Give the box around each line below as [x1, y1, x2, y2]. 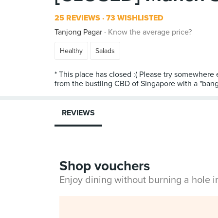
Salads [95, 47, 115, 55]
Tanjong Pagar [54, 27, 102, 37]
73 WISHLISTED [104, 13, 163, 23]
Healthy [60, 47, 83, 55]
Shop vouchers [59, 158, 150, 174]
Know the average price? [108, 27, 192, 37]
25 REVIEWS [54, 13, 100, 23]
